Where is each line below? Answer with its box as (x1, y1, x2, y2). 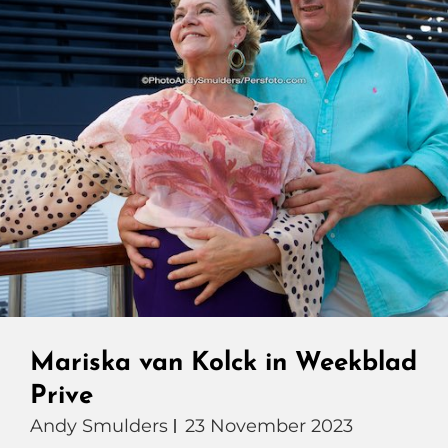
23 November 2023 (185, 415, 353, 437)
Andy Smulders (30, 415, 168, 437)
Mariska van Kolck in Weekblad (30, 350, 417, 377)
